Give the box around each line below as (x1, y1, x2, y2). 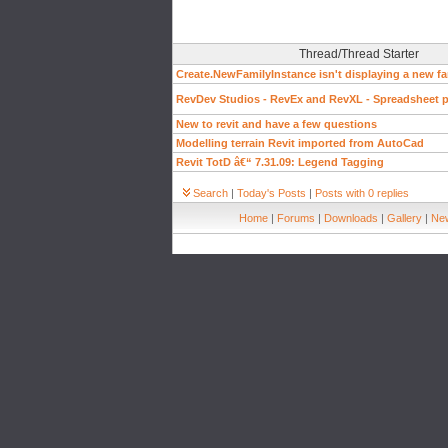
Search (193, 187, 228, 199)
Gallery (387, 212, 422, 224)
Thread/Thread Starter (299, 47, 419, 61)
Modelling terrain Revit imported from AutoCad (176, 137, 424, 149)
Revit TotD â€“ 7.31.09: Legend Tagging (176, 156, 384, 168)
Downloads (324, 212, 378, 224)
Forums (277, 212, 315, 224)
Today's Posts (237, 187, 306, 199)
